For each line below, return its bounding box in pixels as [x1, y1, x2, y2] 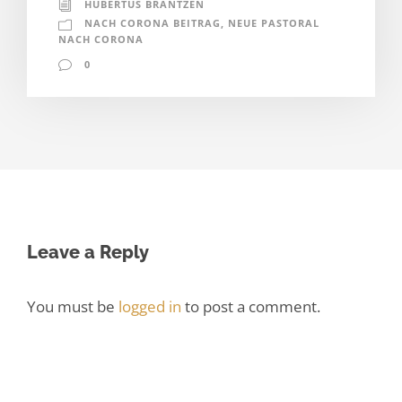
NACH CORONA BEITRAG [84, 15, 221, 30]
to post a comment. [181, 295, 320, 317]
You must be [27, 295, 118, 317]
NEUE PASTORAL [228, 15, 319, 30]
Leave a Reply [27, 240, 149, 263]
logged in [118, 295, 181, 317]
